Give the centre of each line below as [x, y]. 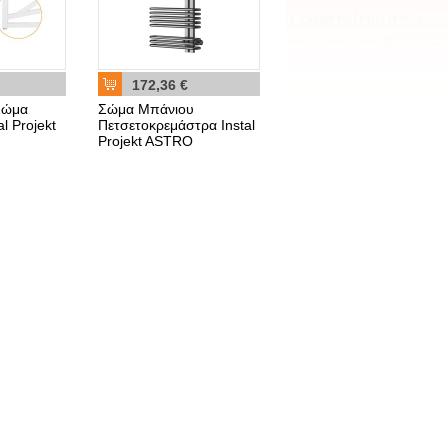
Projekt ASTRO [145, 141]
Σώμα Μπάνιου [146, 109]
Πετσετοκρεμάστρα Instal [176, 125]
